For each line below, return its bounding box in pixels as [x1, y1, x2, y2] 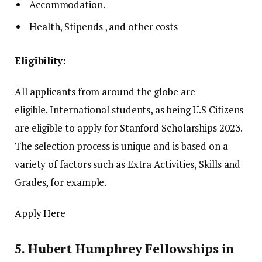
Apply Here [15, 206, 66, 220]
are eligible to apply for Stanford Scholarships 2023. [15, 120, 243, 135]
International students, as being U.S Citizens [50, 102, 244, 116]
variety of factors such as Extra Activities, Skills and [15, 157, 241, 171]
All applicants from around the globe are [15, 84, 195, 98]
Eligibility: [15, 53, 66, 67]
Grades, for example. [15, 175, 107, 189]
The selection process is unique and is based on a [15, 139, 228, 153]
